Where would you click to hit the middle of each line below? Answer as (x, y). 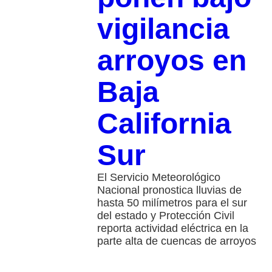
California (164, 124)
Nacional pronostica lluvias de (169, 190)
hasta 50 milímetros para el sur (172, 203)
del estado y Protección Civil (165, 216)
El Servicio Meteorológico (158, 178)
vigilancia (163, 29)
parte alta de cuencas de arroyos (176, 241)
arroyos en (172, 61)
